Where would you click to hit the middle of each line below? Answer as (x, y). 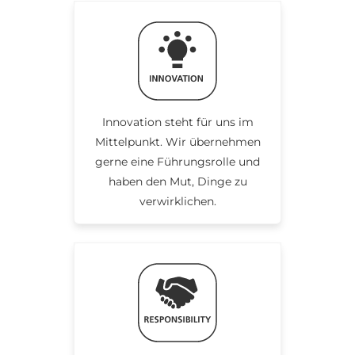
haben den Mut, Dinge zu (177, 182)
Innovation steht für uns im (177, 122)
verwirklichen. (177, 202)
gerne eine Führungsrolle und (177, 162)
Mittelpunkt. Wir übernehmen (177, 142)
